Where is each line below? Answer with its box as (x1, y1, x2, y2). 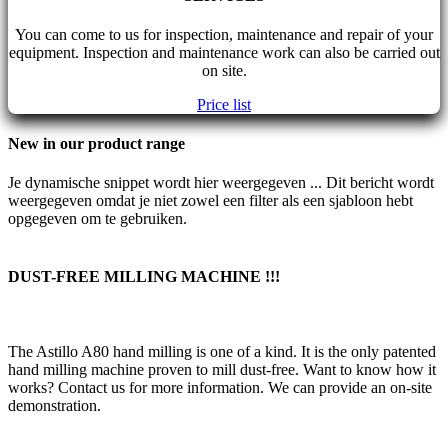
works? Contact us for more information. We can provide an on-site (8, 378, 432, 396)
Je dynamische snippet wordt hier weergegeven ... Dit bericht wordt (8, 174, 434, 192)
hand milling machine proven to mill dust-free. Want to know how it (8, 360, 436, 378)
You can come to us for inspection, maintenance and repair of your (15, 25, 433, 43)
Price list (197, 95, 251, 113)
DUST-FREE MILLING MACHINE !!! (8, 267, 280, 285)
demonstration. (8, 396, 101, 414)
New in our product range (8, 135, 185, 153)
